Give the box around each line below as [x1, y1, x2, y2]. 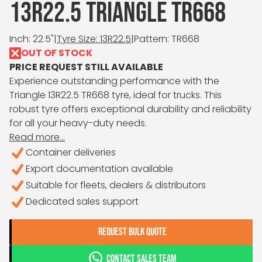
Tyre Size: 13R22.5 [57, 32, 131, 46]
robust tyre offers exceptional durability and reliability [9, 102, 251, 116]
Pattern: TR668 [134, 32, 199, 46]
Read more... [9, 130, 65, 144]
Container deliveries [26, 146, 116, 160]
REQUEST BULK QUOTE [98, 226, 167, 239]
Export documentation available [26, 162, 173, 176]
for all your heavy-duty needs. [9, 116, 147, 130]
